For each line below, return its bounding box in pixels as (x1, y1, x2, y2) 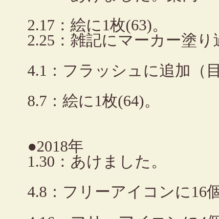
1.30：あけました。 (27, 153, 167, 170)
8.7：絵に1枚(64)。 (27, 92, 160, 109)
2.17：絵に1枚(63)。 (27, 17, 168, 34)
